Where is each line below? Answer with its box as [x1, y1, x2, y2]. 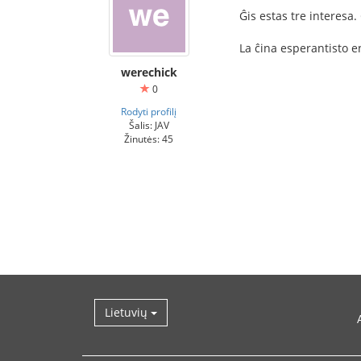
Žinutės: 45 [124, 132, 173, 145]
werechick [120, 64, 177, 80]
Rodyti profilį [121, 105, 176, 118]
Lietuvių [105, 305, 151, 320]
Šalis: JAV [128, 118, 169, 131]
